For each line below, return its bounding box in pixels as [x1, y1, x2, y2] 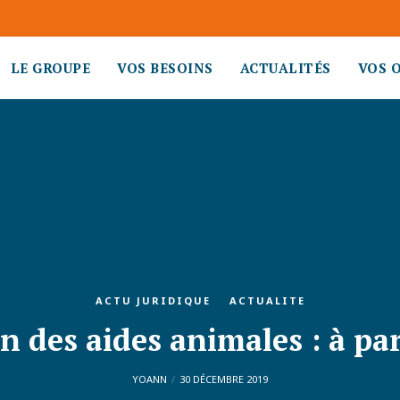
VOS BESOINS [117, 59, 213, 77]
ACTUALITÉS [239, 59, 331, 77]
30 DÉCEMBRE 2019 [179, 372, 268, 386]
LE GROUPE [10, 59, 90, 77]
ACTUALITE [229, 294, 305, 307]
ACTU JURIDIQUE [95, 294, 211, 307]
